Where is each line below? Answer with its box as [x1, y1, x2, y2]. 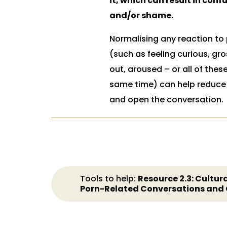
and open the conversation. [109, 94, 223, 105]
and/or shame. [109, 10, 173, 21]
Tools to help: [80, 173, 138, 184]
